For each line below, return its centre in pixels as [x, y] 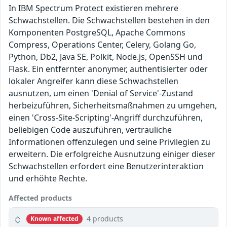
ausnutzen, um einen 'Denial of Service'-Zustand [101, 93]
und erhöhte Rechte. [48, 179]
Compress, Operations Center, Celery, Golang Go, [102, 45]
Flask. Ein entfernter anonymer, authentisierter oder [108, 69]
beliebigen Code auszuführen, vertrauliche [90, 130]
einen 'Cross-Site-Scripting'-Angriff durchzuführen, [106, 118]
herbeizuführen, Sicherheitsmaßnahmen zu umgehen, [113, 106]
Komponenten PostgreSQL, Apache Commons [97, 33]
